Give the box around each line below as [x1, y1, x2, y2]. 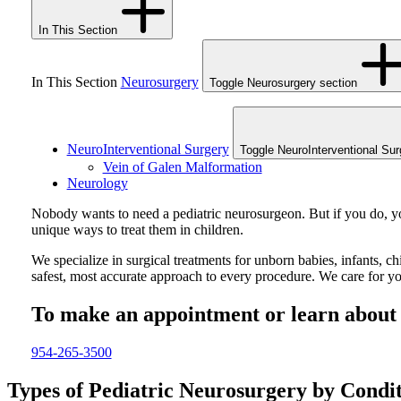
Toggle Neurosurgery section [209, 76, 357, 90]
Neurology [66, 175, 128, 192]
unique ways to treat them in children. [30, 222, 243, 238]
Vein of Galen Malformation [102, 159, 262, 175]
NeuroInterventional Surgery [66, 141, 229, 158]
